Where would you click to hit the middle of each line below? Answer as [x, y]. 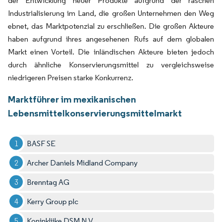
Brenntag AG [48, 182]
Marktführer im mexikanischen [72, 99]
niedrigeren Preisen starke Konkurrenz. [71, 77]
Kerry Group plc [53, 201]
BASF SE [41, 143]
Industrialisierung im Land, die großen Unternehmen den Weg [111, 13]
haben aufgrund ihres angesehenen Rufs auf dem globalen [111, 39]
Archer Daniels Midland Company [83, 163]
